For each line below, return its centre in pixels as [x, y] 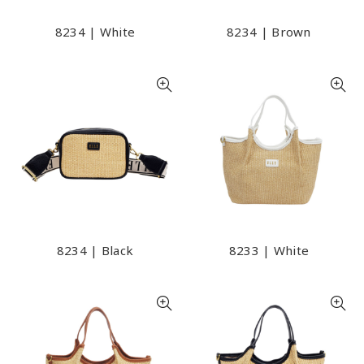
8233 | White [269, 250]
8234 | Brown [269, 32]
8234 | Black [95, 250]
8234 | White [95, 32]
